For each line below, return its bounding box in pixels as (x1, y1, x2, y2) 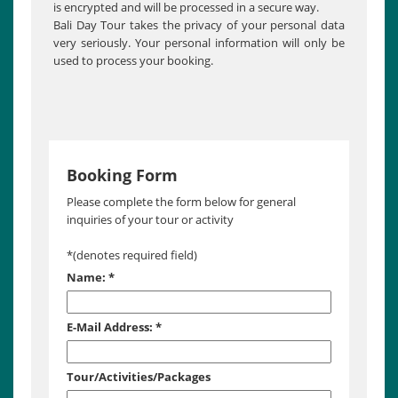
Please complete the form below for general (67, 194, 296, 211)
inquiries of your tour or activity (67, 211, 234, 228)
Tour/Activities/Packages (67, 369, 211, 386)
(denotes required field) (73, 247, 197, 264)
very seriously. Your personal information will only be (53, 35, 345, 52)
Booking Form (67, 164, 178, 187)
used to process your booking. (53, 52, 213, 69)
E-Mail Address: (67, 319, 153, 336)
